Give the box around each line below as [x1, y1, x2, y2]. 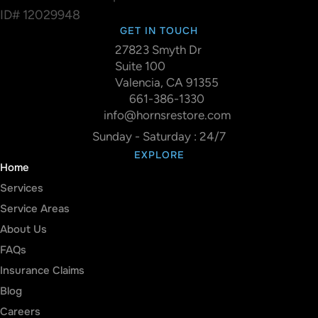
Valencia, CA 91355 [115, 75, 219, 89]
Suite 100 [115, 58, 165, 73]
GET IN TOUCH [120, 23, 198, 37]
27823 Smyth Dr [115, 42, 202, 57]
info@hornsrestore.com [103, 107, 231, 122]
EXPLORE [133, 148, 185, 161]
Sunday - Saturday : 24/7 [92, 128, 226, 143]
